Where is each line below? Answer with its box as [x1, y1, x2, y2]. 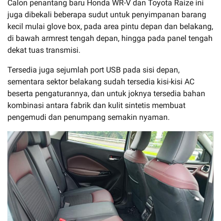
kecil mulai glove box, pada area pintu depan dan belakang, [7, 22, 213, 32]
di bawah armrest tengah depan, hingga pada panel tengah [7, 34, 213, 43]
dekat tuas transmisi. [7, 45, 80, 55]
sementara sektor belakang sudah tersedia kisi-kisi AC [7, 77, 194, 87]
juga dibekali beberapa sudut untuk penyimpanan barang [7, 10, 206, 20]
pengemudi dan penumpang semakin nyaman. [7, 112, 170, 122]
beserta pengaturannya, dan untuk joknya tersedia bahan [7, 89, 205, 99]
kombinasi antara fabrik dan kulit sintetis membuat [7, 101, 185, 110]
